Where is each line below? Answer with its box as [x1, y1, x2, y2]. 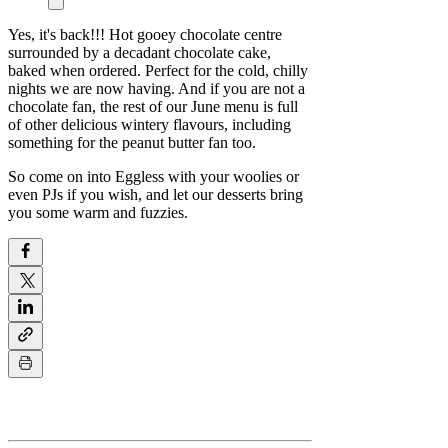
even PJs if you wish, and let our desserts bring [8, 186, 303, 204]
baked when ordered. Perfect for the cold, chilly [8, 62, 308, 80]
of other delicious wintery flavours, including [8, 116, 291, 134]
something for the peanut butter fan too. [8, 134, 256, 152]
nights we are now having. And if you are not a [8, 80, 305, 98]
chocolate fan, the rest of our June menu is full [8, 98, 298, 116]
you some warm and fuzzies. [8, 204, 188, 222]
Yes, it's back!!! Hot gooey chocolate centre [8, 26, 282, 44]
